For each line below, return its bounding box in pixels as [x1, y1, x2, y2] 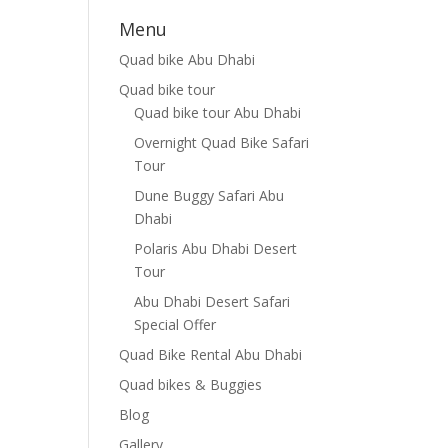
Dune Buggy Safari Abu [134, 186, 285, 206]
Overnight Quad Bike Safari [134, 133, 310, 153]
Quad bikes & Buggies [119, 375, 263, 395]
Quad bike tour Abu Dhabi [134, 103, 302, 123]
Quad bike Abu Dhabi [119, 50, 256, 70]
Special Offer [134, 315, 217, 335]
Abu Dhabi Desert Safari [134, 292, 291, 312]
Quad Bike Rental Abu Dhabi [119, 345, 303, 365]
